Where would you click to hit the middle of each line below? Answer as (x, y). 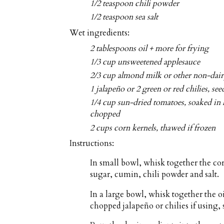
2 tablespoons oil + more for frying (149, 48)
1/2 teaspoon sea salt (124, 17)
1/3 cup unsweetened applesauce (145, 62)
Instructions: (92, 143)
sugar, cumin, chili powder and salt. (155, 175)
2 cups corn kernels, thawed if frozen (153, 128)
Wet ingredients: (99, 33)
